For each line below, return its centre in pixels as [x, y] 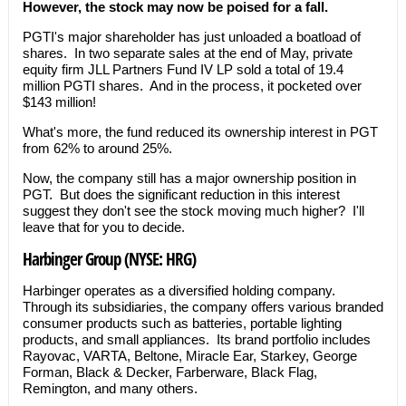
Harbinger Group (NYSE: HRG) [109, 259]
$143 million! [61, 102]
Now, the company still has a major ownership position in [189, 178]
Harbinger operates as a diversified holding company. [180, 290]
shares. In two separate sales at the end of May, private [187, 53]
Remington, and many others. [110, 388]
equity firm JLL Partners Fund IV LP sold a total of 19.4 [183, 69]
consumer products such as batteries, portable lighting [182, 323]
